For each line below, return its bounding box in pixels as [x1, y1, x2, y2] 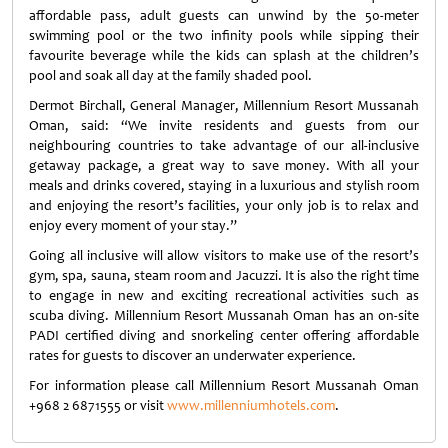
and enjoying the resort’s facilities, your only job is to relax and [29, 197, 419, 214]
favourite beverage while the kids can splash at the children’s [29, 47, 419, 64]
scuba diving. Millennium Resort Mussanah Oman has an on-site [29, 307, 419, 324]
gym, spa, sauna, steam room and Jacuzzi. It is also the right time [29, 267, 419, 284]
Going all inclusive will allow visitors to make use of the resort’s [29, 247, 419, 264]
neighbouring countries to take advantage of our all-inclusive [29, 137, 419, 154]
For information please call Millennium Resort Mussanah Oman [29, 377, 419, 394]
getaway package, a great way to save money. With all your [29, 157, 419, 174]
